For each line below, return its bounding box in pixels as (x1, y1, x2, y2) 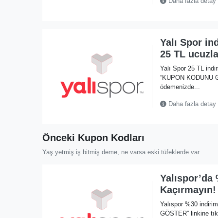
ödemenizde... (160, 83, 200, 91)
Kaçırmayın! (160, 184, 216, 195)
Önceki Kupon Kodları (42, 132, 145, 143)
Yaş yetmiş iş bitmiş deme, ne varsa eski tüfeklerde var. (42, 148, 201, 156)
